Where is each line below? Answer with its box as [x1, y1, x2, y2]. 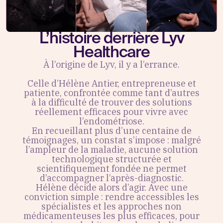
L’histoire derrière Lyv [39, 30, 184, 47]
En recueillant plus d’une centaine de [31, 124, 192, 136]
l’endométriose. [79, 115, 144, 127]
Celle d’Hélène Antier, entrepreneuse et [27, 77, 196, 89]
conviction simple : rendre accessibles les [24, 191, 199, 203]
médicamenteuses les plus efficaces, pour [23, 210, 200, 222]
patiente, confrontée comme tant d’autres [23, 87, 200, 99]
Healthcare [73, 44, 150, 61]
